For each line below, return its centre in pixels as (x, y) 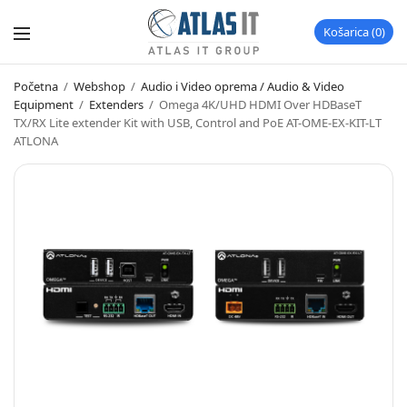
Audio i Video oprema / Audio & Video (243, 86)
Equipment (44, 104)
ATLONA (36, 141)
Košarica (346, 32)
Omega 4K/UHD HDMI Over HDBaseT (259, 104)
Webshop (99, 86)
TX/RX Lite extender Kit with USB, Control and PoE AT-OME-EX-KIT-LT (198, 123)
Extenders (116, 104)
